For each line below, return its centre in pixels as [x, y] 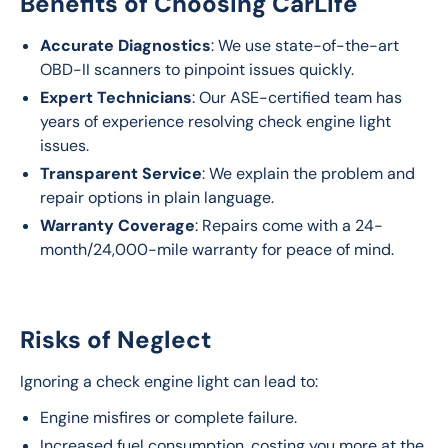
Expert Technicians [116, 97]
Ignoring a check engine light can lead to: [169, 381]
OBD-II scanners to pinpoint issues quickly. [197, 69]
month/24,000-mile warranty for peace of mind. [217, 249]
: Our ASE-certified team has [297, 97]
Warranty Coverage [117, 225]
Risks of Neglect [115, 339]
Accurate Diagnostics [125, 45]
